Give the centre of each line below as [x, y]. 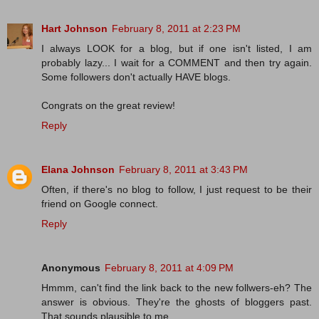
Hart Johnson [74, 29]
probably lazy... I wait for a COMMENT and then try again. [177, 63]
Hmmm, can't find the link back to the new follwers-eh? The [177, 288]
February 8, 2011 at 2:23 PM [176, 29]
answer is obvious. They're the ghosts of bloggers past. [177, 302]
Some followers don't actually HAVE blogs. [136, 77]
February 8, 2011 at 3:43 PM [183, 170]
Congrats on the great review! [108, 106]
